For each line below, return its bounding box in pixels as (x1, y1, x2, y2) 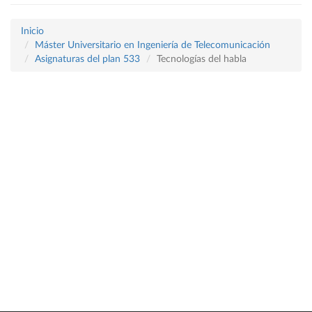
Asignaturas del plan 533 (35, 54, 140, 64)
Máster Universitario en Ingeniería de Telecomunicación (35, 40, 270, 50)
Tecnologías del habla (157, 54, 247, 64)
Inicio (21, 26, 44, 36)
